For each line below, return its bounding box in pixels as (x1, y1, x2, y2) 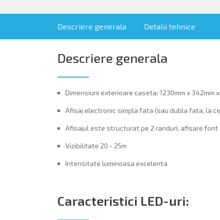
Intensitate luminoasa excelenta (65, 159, 167, 167)
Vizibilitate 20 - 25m (65, 141, 127, 150)
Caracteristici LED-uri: (57, 192, 189, 208)
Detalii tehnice (144, 21, 195, 31)
